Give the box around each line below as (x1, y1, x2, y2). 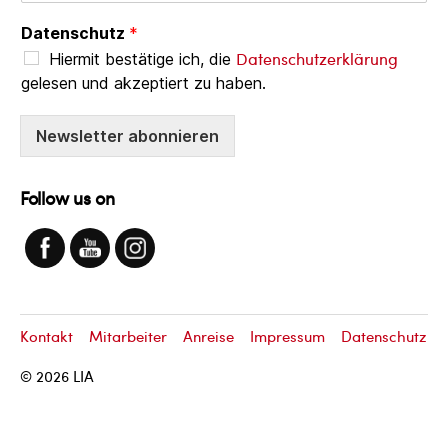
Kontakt (20, 326, 73, 347)
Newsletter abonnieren (36, 125, 219, 146)
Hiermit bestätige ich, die (49, 48, 236, 69)
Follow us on (20, 184, 115, 210)
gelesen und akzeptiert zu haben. (21, 72, 266, 93)
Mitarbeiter (89, 326, 167, 347)
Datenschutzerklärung (236, 47, 398, 69)
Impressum (250, 326, 325, 347)
